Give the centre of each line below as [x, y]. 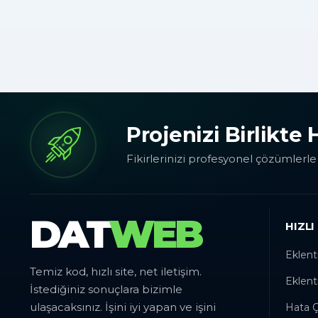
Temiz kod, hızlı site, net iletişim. [116, 272]
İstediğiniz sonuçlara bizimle [106, 290]
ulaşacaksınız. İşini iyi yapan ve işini [123, 307]
